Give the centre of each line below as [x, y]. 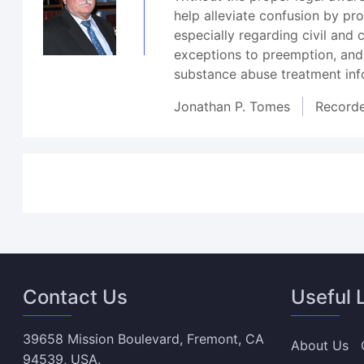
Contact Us [76, 297]
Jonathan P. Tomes [232, 106]
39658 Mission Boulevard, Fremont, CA [144, 339]
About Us [319, 345]
